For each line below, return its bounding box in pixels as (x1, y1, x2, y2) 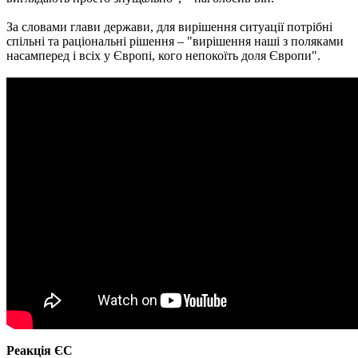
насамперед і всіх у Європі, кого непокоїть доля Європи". (6, 48, 320, 62)
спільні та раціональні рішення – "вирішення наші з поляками (6, 34, 344, 48)
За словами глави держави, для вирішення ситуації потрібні (6, 19, 332, 34)
